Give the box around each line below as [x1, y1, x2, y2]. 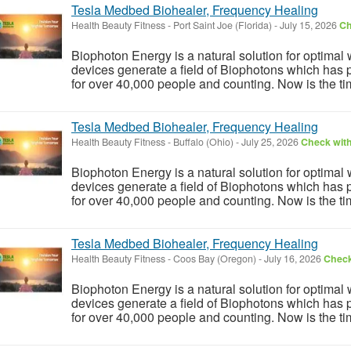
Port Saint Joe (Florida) [173, 17, 272, 32]
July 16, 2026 [262, 251, 324, 266]
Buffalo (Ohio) [173, 134, 233, 149]
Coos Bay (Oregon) [173, 251, 256, 266]
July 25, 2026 [239, 134, 301, 149]
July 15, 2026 [277, 17, 339, 32]
